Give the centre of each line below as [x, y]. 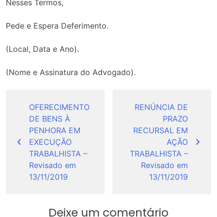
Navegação [41, 96]
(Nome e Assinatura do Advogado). [71, 72]
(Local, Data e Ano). [42, 49]
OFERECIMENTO [59, 107]
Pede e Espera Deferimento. [57, 26]
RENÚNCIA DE [161, 107]
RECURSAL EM [161, 131]
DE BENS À [50, 119]
